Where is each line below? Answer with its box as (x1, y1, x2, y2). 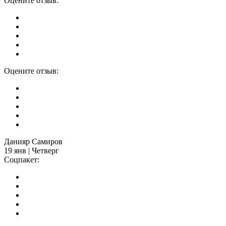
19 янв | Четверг (4, 146, 59, 155)
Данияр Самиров (4, 137, 63, 146)
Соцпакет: (4, 155, 39, 164)
